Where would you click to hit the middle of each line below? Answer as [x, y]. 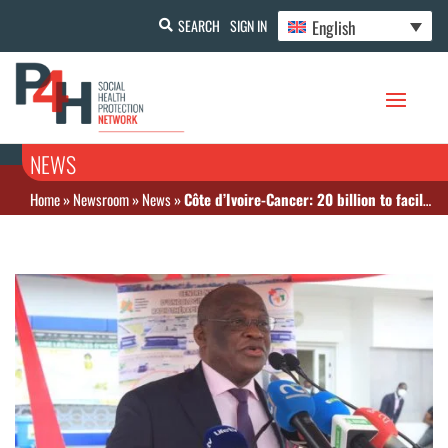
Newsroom [101, 199]
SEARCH [198, 25]
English [334, 27]
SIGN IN [248, 25]
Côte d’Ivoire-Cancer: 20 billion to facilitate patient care [303, 199]
